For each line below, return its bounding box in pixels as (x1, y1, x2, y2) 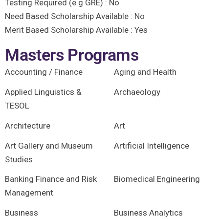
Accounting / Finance (5, 67, 83, 77)
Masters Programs (5, 45, 139, 65)
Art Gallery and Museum (5, 140, 93, 151)
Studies (5, 154, 33, 164)
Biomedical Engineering (113, 174, 200, 184)
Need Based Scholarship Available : (5, 11, 134, 21)
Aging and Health (113, 67, 176, 77)
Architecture (5, 120, 50, 131)
